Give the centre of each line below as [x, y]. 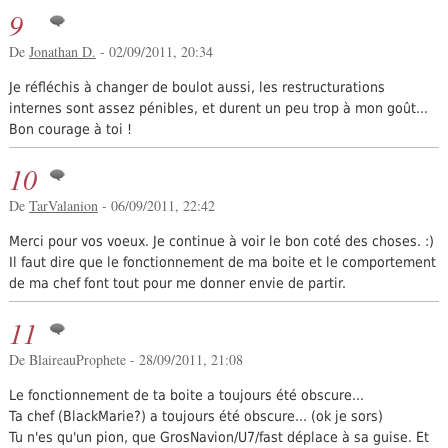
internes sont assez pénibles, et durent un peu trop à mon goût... [218, 108]
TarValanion [63, 206]
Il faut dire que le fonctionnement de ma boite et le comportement [222, 262]
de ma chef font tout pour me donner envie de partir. [177, 283]
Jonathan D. [62, 52]
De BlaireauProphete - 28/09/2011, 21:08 [125, 360]
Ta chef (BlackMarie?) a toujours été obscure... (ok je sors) [195, 415]
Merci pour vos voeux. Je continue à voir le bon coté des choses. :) [221, 241]
